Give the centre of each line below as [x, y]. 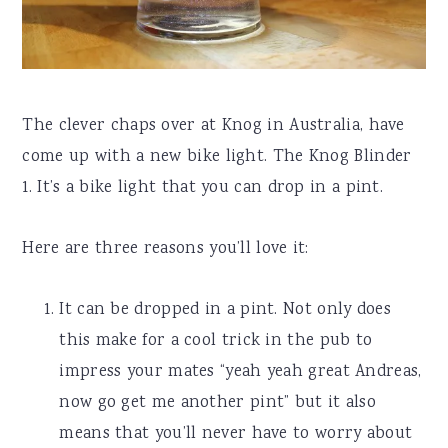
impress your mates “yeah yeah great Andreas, [240, 373]
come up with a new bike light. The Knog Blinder [217, 158]
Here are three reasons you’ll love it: [165, 250]
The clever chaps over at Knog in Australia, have [213, 127]
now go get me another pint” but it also [218, 404]
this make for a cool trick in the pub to [216, 342]
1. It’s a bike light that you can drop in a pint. [203, 189]
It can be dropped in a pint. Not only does [225, 311]
